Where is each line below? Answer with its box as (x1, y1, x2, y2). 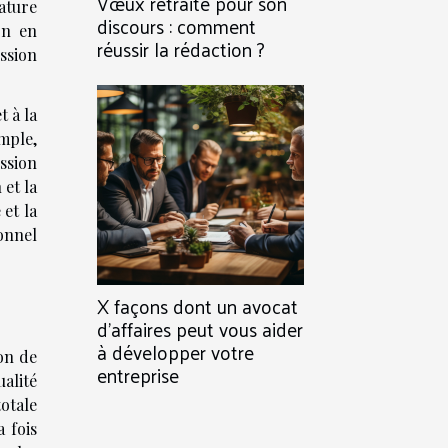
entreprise (97, 358, 179, 392)
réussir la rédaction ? (97, 32, 265, 66)
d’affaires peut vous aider (97, 312, 303, 346)
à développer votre (97, 335, 254, 369)
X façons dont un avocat (97, 289, 298, 323)
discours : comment (97, 9, 256, 43)
